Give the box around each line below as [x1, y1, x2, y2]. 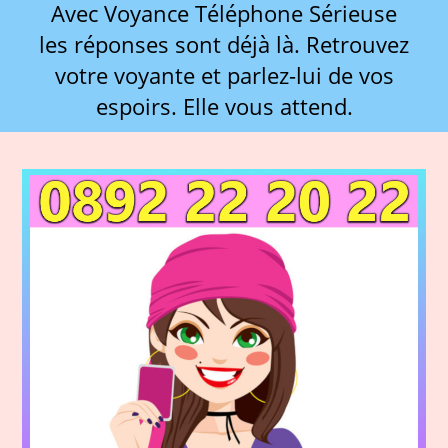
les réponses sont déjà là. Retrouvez [39, 29, 409, 61]
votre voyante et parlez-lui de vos [54, 60, 394, 92]
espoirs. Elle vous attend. [95, 91, 353, 123]
